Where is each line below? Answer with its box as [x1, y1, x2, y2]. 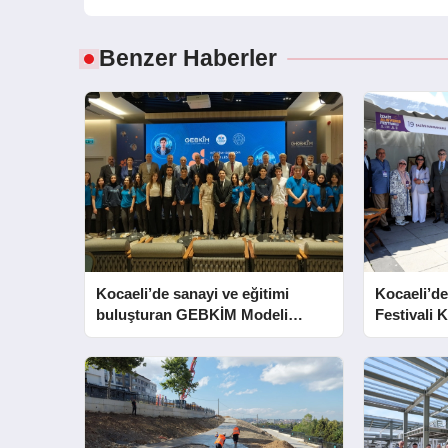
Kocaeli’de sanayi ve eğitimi [96, 285, 290, 303]
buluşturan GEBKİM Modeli [96, 306, 289, 324]
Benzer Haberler [99, 46, 277, 72]
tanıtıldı [96, 327, 149, 345]
